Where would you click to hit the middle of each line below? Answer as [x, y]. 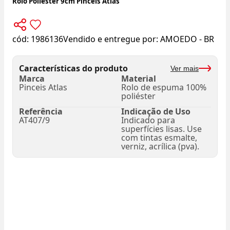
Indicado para [148, 120]
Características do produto [73, 68]
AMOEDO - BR [187, 39]
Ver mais [185, 68]
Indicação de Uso [156, 112]
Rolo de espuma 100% [164, 88]
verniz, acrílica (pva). [160, 147]
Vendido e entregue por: [112, 39]
